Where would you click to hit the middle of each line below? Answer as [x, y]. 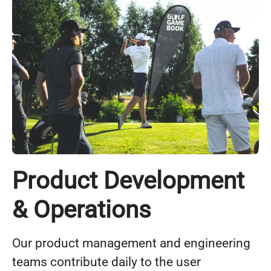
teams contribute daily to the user [106, 262]
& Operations [82, 210]
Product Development [128, 181]
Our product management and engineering [131, 243]
